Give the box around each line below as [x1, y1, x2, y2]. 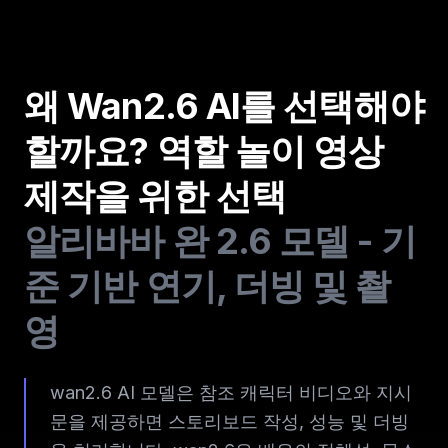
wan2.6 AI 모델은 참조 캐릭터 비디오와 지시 [50, 381, 412, 403]
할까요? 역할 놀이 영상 [24, 128, 384, 173]
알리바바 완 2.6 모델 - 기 [24, 218, 416, 263]
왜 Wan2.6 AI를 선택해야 [24, 83, 424, 128]
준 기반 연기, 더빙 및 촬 [24, 263, 391, 308]
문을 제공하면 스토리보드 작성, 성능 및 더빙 [50, 410, 409, 432]
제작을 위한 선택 [24, 173, 286, 218]
